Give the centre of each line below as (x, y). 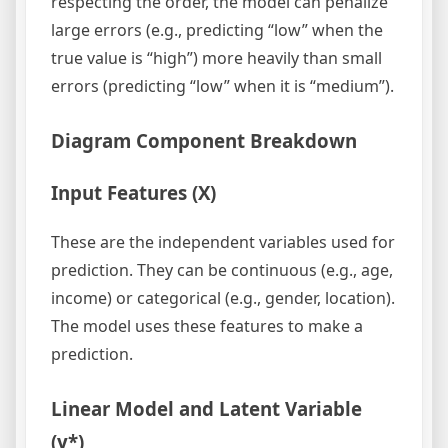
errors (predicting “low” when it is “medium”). (222, 86)
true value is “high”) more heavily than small (216, 58)
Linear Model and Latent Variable (206, 408)
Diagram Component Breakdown (204, 141)
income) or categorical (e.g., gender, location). (223, 297)
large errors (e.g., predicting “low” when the (217, 30)
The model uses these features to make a (207, 325)
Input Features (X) (133, 193)
